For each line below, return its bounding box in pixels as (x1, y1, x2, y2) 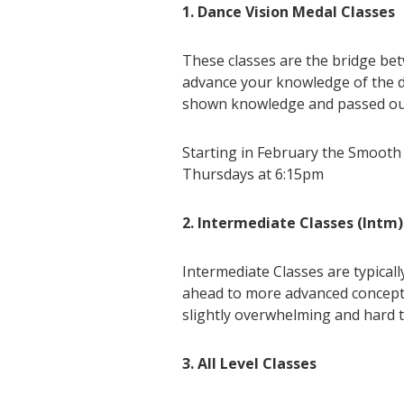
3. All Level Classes (182, 353, 317, 374)
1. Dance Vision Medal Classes (182, 2, 395, 23)
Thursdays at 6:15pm (182, 164, 324, 185)
